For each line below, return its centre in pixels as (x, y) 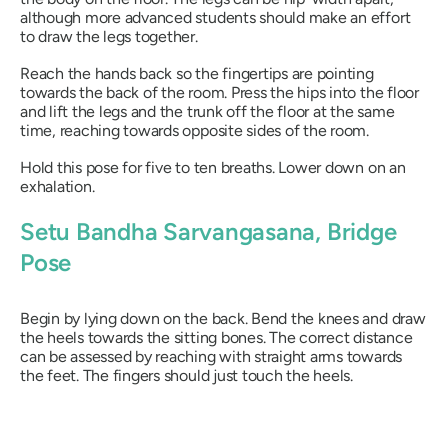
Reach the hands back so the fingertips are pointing (197, 74)
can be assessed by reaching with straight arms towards (211, 356)
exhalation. (57, 187)
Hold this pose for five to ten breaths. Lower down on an (213, 168)
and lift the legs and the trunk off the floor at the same (207, 112)
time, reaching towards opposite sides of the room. (195, 131)
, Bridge (356, 232)
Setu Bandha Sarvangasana (168, 232)
